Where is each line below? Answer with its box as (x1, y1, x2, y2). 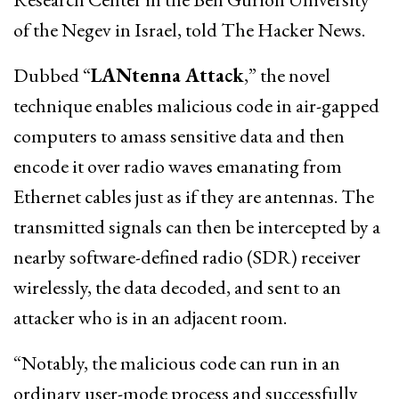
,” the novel (244, 61, 330, 88)
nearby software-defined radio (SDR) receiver (13, 243, 361, 270)
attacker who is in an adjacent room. (13, 304, 287, 330)
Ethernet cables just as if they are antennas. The (13, 183, 374, 209)
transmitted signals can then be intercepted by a (13, 213, 380, 240)
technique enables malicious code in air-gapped (13, 92, 379, 118)
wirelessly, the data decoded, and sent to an (13, 273, 341, 300)
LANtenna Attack (91, 61, 244, 88)
